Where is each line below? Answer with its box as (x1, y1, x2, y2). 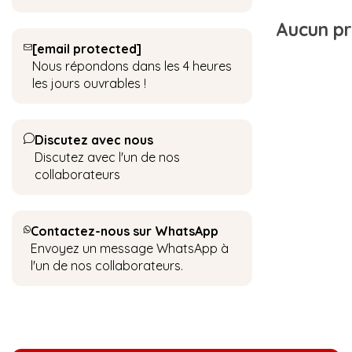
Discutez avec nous (35, 132, 154, 148)
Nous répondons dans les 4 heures (31, 58, 232, 74)
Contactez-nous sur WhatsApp (31, 223, 219, 239)
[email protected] (31, 41, 141, 57)
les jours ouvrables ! (31, 75, 146, 91)
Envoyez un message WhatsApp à (31, 240, 229, 256)
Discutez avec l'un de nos (35, 149, 181, 165)
